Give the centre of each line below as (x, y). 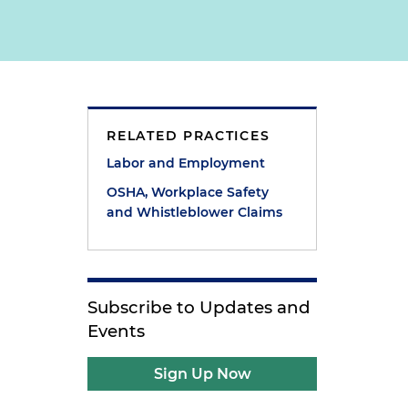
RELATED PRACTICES (189, 136)
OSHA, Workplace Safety (188, 192)
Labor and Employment (186, 163)
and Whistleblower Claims (195, 212)
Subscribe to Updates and (199, 307)
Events (117, 331)
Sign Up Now (202, 374)
